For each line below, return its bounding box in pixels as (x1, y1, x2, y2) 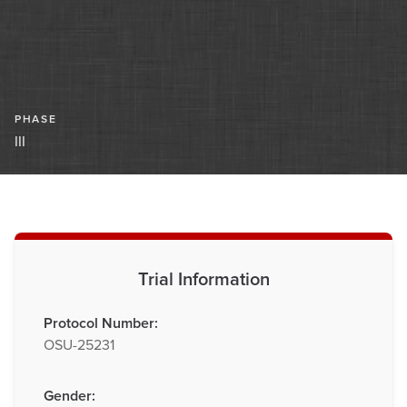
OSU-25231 (44, 335, 114, 354)
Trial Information (137, 268, 270, 291)
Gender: (44, 386, 95, 405)
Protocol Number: (44, 313, 158, 333)
